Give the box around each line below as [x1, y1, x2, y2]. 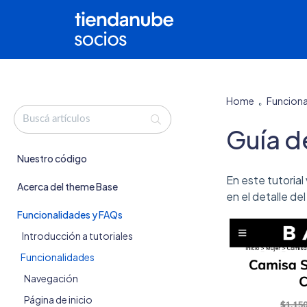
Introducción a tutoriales [22, 230, 133, 242]
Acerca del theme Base [17, 180, 118, 193]
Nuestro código [17, 152, 87, 164]
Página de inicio [24, 293, 93, 306]
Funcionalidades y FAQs [17, 208, 123, 221]
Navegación [24, 272, 78, 284]
